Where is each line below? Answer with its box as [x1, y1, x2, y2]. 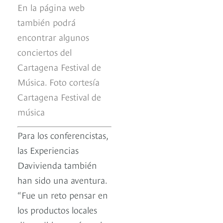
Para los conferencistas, [17, 128, 108, 141]
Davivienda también [17, 158, 97, 171]
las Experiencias [17, 143, 79, 156]
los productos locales [17, 203, 97, 216]
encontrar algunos [17, 30, 89, 43]
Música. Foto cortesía [17, 75, 100, 88]
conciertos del [17, 45, 72, 58]
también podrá [17, 15, 76, 28]
